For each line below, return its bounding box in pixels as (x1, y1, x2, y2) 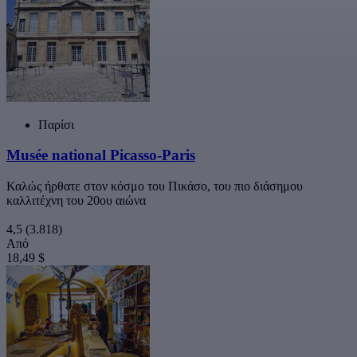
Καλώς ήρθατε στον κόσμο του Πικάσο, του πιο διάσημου (6, 178, 303, 193)
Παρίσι (38, 117, 74, 131)
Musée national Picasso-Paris (6, 147, 195, 164)
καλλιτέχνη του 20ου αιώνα (6, 193, 146, 207)
